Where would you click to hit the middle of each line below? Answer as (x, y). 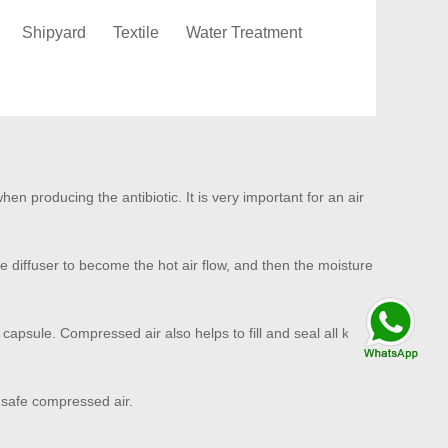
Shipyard (54, 32)
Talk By (306, 325)
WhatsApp (306, 344)
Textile (136, 32)
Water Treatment (244, 32)
